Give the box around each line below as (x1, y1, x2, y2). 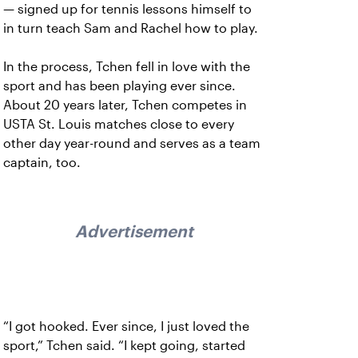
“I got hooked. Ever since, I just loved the (3, 320, 249, 334)
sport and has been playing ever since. (3, 79, 236, 93)
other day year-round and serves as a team (3, 137, 261, 150)
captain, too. (3, 156, 81, 169)
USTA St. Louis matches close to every (3, 117, 234, 131)
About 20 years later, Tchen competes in (3, 98, 247, 112)
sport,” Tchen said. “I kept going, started (3, 339, 245, 353)
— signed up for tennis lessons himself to (3, 2, 252, 16)
